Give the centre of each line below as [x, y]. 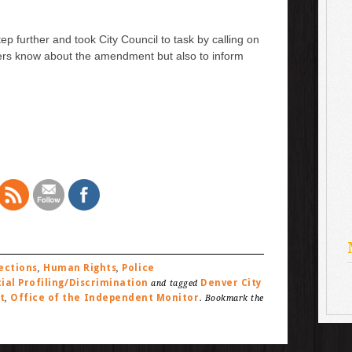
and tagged [174, 283]
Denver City [231, 282]
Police [138, 268]
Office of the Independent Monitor [105, 297]
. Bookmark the [231, 298]
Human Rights [80, 268]
